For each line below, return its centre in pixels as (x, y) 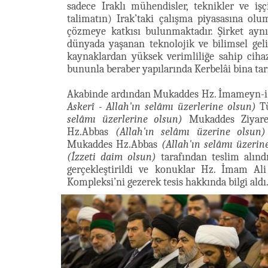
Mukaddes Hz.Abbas (114, 144)
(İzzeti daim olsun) (112, 157)
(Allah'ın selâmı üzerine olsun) (191, 132)
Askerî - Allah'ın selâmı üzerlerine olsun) (162, 107)
